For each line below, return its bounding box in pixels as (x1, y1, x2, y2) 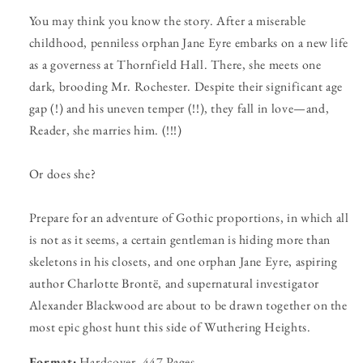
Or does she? (28, 165, 96, 183)
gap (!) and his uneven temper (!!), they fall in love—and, (28, 100, 330, 117)
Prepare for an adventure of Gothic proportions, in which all (28, 209, 349, 227)
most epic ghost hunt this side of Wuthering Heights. (28, 318, 311, 336)
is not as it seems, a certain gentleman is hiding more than (28, 231, 331, 249)
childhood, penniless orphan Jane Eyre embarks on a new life (28, 34, 348, 52)
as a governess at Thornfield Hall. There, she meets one (28, 56, 322, 74)
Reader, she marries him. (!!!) (28, 122, 182, 139)
